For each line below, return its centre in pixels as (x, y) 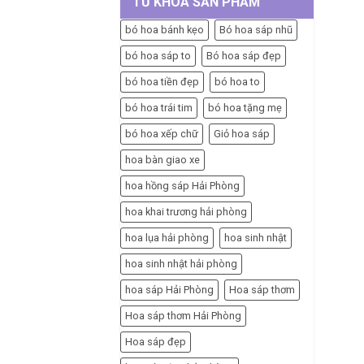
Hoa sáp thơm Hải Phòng (183, 315)
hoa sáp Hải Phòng (169, 289)
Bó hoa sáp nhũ (256, 29)
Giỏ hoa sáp (242, 133)
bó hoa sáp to (158, 55)
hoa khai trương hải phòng (186, 211)
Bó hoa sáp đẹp (244, 55)
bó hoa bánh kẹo (165, 29)
